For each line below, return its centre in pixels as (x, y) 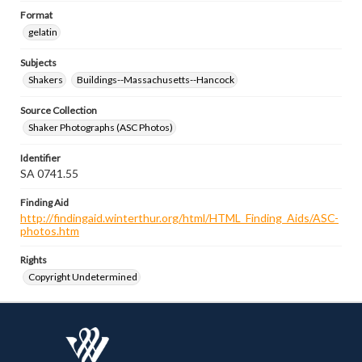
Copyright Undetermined (83, 277)
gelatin (43, 32)
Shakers (46, 80)
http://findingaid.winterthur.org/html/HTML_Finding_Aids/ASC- (179, 218)
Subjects (38, 63)
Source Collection (59, 110)
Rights (34, 260)
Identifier (40, 158)
